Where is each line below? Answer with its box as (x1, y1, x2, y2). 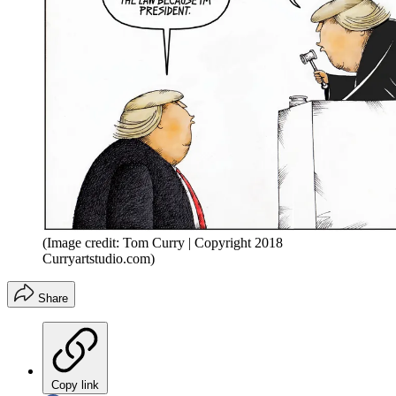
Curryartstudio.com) (42, 251, 155, 267)
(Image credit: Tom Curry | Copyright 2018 (42, 235, 283, 251)
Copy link (51, 378, 99, 392)
